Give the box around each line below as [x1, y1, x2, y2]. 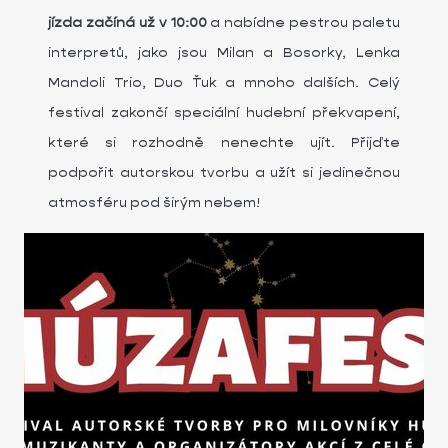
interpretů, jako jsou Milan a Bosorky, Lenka [48, 43, 400, 61]
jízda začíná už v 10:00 [48, 13, 207, 31]
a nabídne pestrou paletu [206, 13, 400, 31]
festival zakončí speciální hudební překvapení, [48, 103, 400, 121]
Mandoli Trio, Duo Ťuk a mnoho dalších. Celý [48, 73, 400, 91]
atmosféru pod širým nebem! [48, 193, 260, 211]
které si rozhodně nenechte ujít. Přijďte [48, 133, 400, 151]
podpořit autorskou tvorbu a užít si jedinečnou [48, 163, 400, 181]
